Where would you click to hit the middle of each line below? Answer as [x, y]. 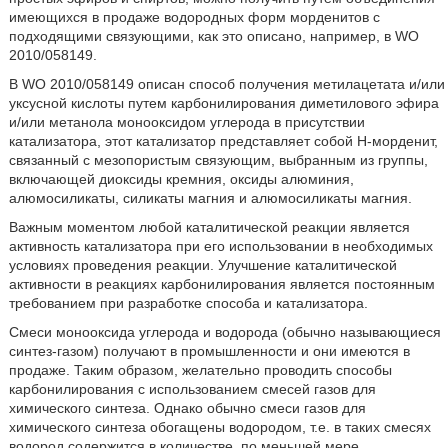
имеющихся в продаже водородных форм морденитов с [194, 17]
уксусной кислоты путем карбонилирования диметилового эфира [223, 103]
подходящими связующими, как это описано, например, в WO [213, 36]
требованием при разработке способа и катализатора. [188, 303]
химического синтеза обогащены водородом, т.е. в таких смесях [219, 427]
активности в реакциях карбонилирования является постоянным [221, 284]
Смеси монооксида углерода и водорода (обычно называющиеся [224, 332]
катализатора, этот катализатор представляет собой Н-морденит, [223, 141]
